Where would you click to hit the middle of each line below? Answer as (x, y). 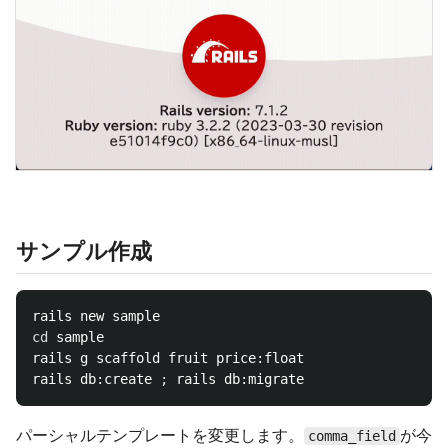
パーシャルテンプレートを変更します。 (160, 435)
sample (80, 337)
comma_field (352, 436)
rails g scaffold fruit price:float (168, 358)
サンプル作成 (84, 251)
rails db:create (96, 379)
